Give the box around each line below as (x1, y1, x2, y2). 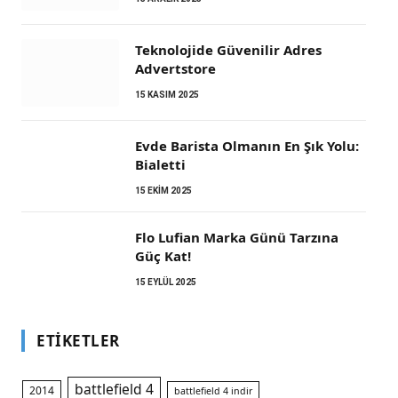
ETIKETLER (36, 330, 120, 351)
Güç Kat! (135, 247, 191, 265)
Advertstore (135, 60, 216, 77)
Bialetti (135, 155, 186, 173)
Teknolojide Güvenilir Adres (135, 41, 322, 59)
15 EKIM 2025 (135, 186, 192, 195)
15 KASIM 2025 (135, 90, 199, 99)
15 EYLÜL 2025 (135, 277, 196, 287)
